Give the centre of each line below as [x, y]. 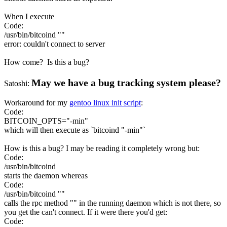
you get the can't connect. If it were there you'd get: [86, 212]
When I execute [29, 16]
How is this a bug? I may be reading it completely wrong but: [102, 148]
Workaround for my [37, 102]
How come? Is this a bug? [47, 62]
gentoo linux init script [105, 102]
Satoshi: [18, 83]
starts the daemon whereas [46, 175]
